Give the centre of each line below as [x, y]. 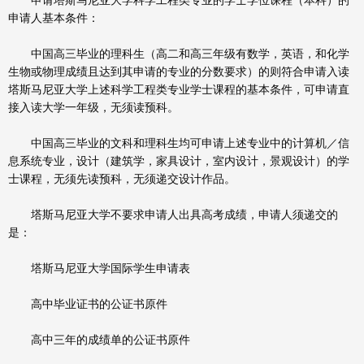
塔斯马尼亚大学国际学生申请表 [99, 268]
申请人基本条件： [54, 18]
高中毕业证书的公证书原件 [88, 304]
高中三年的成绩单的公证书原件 [99, 340]
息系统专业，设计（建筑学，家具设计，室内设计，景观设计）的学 [179, 161]
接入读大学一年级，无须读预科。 [93, 107]
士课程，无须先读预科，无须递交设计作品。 [122, 179]
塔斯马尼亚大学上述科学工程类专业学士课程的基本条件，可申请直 [179, 89]
